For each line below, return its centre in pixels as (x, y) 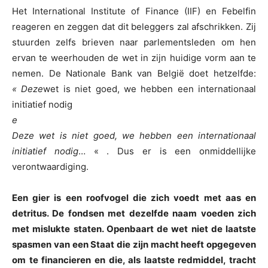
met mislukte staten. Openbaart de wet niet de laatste (134, 229)
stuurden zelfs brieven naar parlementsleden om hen (134, 42)
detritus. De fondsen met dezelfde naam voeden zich (134, 214)
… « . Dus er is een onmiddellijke (167, 151)
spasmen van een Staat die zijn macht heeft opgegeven (134, 245)
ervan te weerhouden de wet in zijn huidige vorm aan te (134, 58)
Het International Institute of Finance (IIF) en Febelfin (134, 11)
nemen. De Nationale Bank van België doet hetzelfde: (134, 74)
